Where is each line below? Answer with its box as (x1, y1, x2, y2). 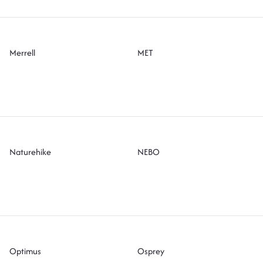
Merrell (9, 46, 36, 59)
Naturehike (9, 145, 52, 158)
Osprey (137, 244, 164, 257)
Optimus (9, 244, 42, 257)
